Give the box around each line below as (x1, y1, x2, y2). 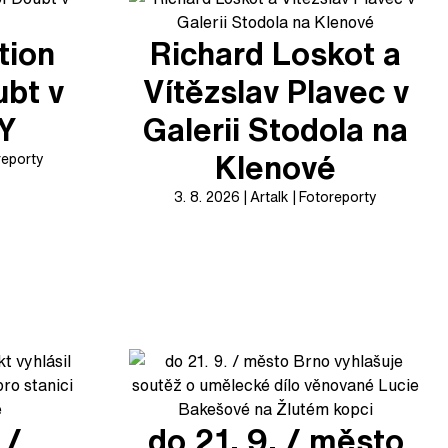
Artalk (250, 186, 290, 207)
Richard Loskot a (150, 30, 402, 76)
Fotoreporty (299, 186, 378, 207)
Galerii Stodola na (143, 106, 409, 152)
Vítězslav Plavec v (142, 68, 409, 114)
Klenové (215, 144, 337, 190)
